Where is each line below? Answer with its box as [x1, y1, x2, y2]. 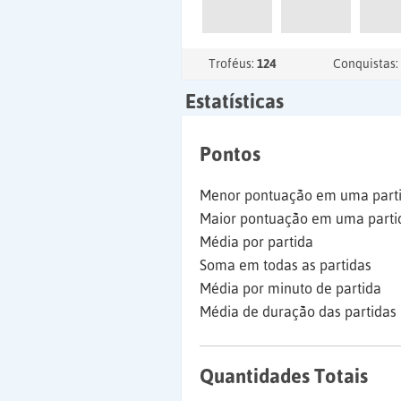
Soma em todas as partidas [200, 257, 371, 273]
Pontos [200, 142, 260, 166]
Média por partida [200, 234, 313, 250]
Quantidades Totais [200, 364, 368, 388]
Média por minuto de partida [200, 280, 381, 296]
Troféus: [209, 56, 257, 71]
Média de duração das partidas [200, 303, 397, 320]
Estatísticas [185, 90, 284, 113]
